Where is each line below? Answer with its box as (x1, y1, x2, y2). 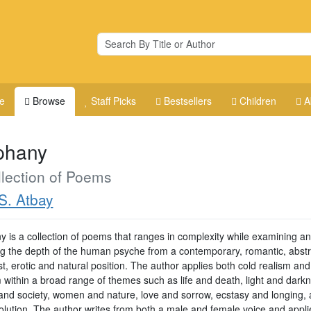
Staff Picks (91, 94, 137, 108)
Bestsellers (164, 94, 212, 108)
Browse (33, 94, 66, 108)
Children (239, 94, 277, 108)
